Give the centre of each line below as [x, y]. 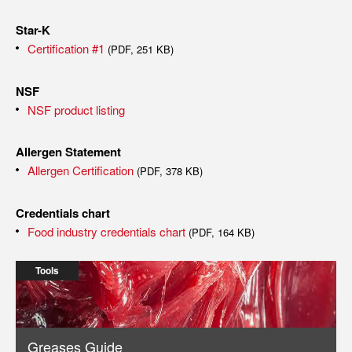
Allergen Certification [82, 170]
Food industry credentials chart [108, 231]
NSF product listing [76, 110]
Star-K [33, 30]
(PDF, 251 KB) [141, 49]
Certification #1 [66, 48]
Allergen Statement [68, 152]
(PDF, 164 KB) [222, 232]
